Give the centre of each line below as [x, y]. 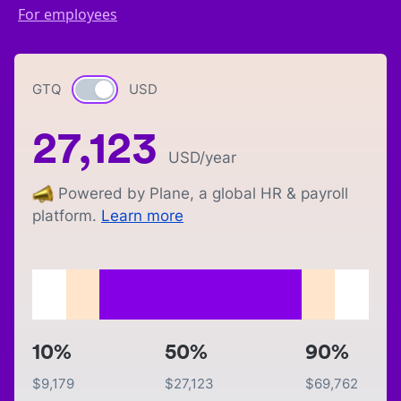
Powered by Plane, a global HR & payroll [203, 193]
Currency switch [131, 90]
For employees [68, 14]
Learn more [142, 216]
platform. [64, 216]
